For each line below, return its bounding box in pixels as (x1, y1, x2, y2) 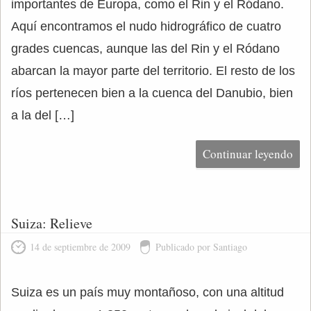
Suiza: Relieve (11, 214, 92, 233)
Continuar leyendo (203, 146, 293, 162)
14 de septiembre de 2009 (30, 240, 131, 253)
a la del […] (11, 108, 74, 122)
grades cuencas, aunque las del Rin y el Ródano (11, 42, 280, 56)
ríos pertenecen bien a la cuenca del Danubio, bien (11, 86, 293, 100)
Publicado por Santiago (155, 240, 247, 253)
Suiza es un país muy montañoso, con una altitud (11, 285, 284, 299)
